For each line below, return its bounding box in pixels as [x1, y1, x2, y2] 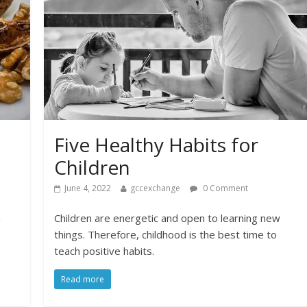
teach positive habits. [54, 243, 155, 258]
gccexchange [130, 182, 181, 194]
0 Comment [201, 182, 249, 194]
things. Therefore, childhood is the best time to [54, 227, 278, 241]
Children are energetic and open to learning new [54, 210, 281, 225]
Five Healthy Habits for [54, 131, 259, 158]
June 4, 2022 [64, 182, 112, 194]
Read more [61, 273, 105, 285]
